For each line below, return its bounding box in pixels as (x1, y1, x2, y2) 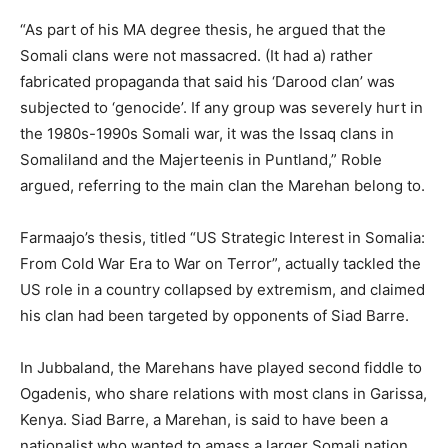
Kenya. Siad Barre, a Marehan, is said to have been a (20, 410, 388, 430)
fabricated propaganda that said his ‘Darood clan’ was (20, 72, 395, 92)
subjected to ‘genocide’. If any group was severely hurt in (20, 98, 423, 118)
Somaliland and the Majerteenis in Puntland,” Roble (20, 150, 382, 170)
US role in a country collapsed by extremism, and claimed (20, 280, 425, 300)
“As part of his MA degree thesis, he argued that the (20, 20, 386, 40)
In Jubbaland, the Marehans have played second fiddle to (20, 358, 422, 378)
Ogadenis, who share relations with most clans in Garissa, (20, 384, 427, 404)
